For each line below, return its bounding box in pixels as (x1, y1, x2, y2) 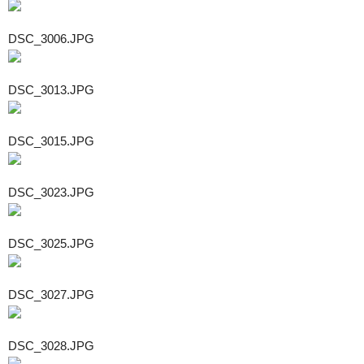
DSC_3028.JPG (8, 338, 94, 353)
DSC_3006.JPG (8, 31, 94, 45)
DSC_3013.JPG (8, 82, 94, 97)
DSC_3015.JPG (8, 133, 94, 148)
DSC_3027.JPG (8, 287, 94, 301)
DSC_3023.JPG (8, 184, 94, 199)
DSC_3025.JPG (8, 236, 94, 250)
